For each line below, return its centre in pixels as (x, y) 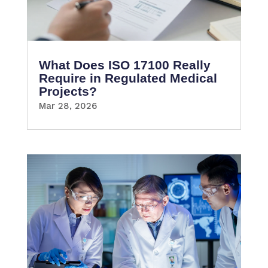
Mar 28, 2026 (68, 106)
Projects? (68, 92)
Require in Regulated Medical (128, 78)
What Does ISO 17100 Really (124, 65)
